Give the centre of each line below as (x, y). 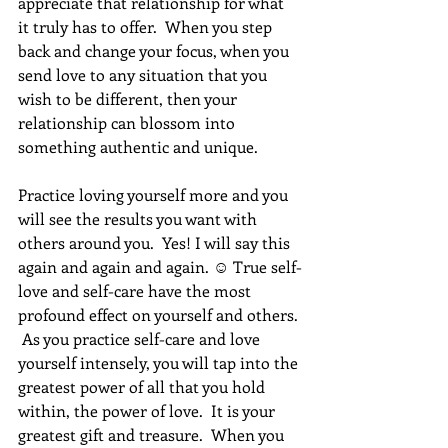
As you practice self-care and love (141, 338)
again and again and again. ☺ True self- (160, 266)
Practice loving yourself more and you (155, 194)
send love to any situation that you (144, 74)
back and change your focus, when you (155, 50)
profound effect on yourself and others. (160, 314)
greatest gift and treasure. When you (153, 434)
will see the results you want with (139, 218)
